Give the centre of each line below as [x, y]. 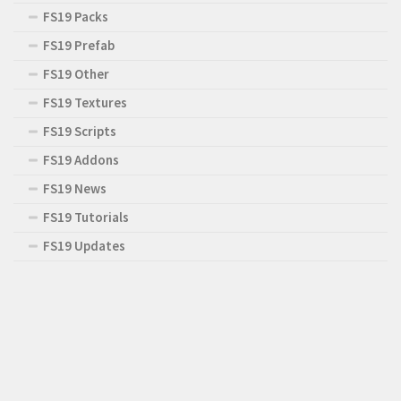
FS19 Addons [81, 159]
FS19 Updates [84, 245]
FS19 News [75, 188]
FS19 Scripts [80, 131]
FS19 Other [76, 73]
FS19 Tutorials [86, 217]
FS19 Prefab [79, 45]
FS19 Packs [76, 16]
